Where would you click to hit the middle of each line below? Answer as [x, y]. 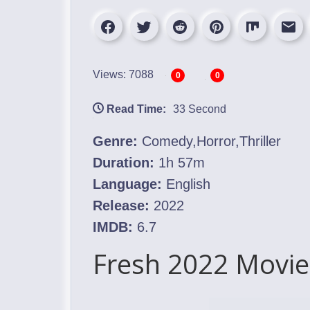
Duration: [124, 163]
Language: [127, 184]
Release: [121, 206]
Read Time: [136, 109]
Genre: [115, 141]
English [186, 184]
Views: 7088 [123, 74]
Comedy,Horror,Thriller [209, 141]
